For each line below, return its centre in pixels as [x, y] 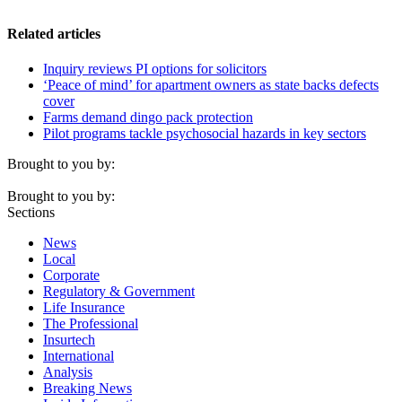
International [79, 356]
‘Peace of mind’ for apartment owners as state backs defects [211, 85]
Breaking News [87, 389]
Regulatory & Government [119, 292]
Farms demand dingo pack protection [148, 118]
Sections [31, 213]
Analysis [68, 372]
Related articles [54, 33]
